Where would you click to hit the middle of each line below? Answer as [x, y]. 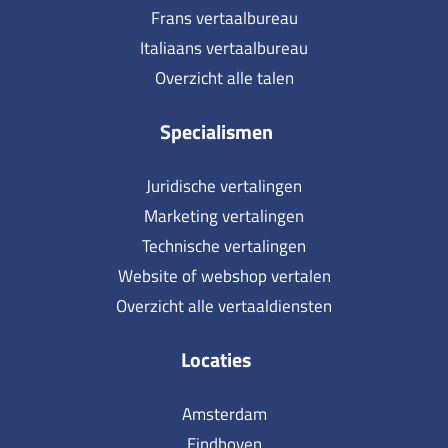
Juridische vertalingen [224, 186]
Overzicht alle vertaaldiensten [224, 306]
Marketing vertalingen [224, 216]
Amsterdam [224, 414]
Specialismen [216, 132]
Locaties [216, 360]
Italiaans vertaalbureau [224, 48]
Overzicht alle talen [224, 78]
